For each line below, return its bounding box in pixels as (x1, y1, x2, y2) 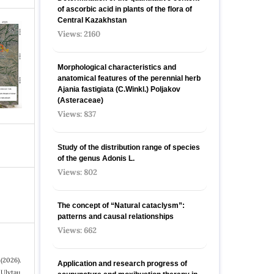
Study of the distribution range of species (57, 143, 200, 152)
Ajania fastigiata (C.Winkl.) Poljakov (57, 84, 180, 94)
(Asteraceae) (57, 95, 103, 105)
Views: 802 (57, 166, 97, 177)
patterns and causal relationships (57, 212, 174, 221)
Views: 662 (57, 224, 97, 235)
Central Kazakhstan (57, 15, 127, 24)
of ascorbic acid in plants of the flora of (57, 4, 192, 13)
